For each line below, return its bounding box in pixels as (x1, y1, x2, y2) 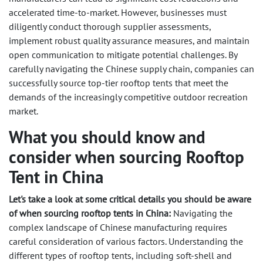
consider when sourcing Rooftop (9, 146, 244, 168)
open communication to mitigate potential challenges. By (9, 49, 237, 61)
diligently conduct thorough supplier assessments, (9, 21, 211, 33)
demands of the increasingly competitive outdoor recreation (9, 91, 248, 103)
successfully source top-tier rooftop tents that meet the (9, 77, 228, 89)
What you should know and (9, 126, 205, 149)
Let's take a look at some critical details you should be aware (9, 193, 251, 205)
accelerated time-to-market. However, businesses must (9, 6, 227, 19)
